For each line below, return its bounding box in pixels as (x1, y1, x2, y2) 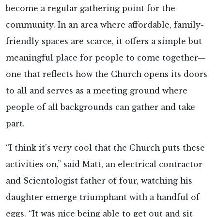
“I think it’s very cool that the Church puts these (6, 143, 205, 153)
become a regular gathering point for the (6, 3, 175, 13)
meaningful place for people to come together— (6, 53, 206, 62)
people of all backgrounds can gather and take (6, 102, 195, 112)
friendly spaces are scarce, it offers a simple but (6, 36, 202, 46)
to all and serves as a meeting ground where (6, 86, 187, 95)
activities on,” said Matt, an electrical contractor (6, 159, 202, 169)
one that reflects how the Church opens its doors (6, 69, 207, 79)
